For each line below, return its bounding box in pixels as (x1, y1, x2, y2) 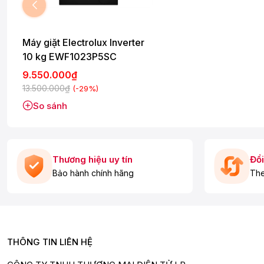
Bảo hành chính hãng (52, 168, 134, 179)
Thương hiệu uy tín (52, 154, 133, 166)
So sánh (33, 100, 67, 111)
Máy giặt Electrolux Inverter (22, 36, 144, 48)
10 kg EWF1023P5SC (22, 50, 117, 62)
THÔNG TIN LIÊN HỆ (7, 236, 93, 247)
